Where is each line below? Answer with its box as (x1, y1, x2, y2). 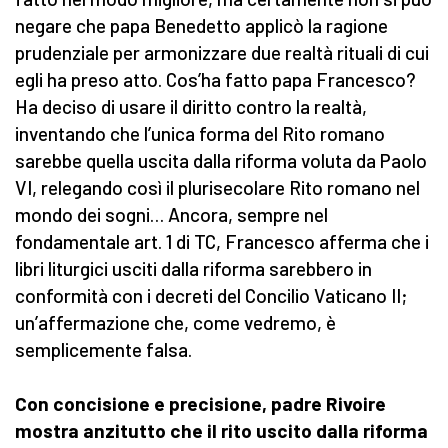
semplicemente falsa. (15, 338, 192, 362)
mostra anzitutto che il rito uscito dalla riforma (15, 419, 428, 443)
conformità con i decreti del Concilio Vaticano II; (15, 284, 407, 308)
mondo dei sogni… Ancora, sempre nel (15, 203, 328, 227)
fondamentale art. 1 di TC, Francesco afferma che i (15, 230, 429, 254)
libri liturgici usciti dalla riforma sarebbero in (15, 257, 372, 281)
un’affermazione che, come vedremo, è (15, 311, 336, 335)
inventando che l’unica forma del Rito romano (15, 122, 385, 146)
